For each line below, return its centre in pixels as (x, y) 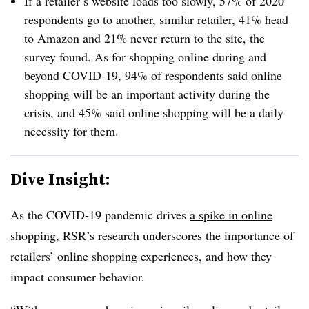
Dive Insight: (60, 179)
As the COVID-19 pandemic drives (100, 215)
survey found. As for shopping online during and (145, 57)
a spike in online (231, 215)
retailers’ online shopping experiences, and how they (141, 256)
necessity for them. (71, 131)
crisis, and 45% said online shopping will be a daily (154, 112)
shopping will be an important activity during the (147, 94)
